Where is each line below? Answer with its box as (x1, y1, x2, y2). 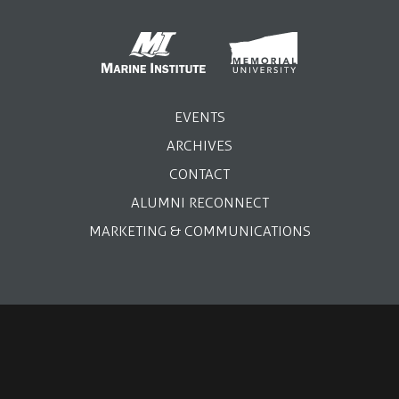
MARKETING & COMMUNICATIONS (88, 222, 311, 240)
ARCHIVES (167, 136, 232, 154)
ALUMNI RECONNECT (130, 193, 269, 211)
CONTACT (169, 165, 230, 183)
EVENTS (174, 108, 225, 126)
